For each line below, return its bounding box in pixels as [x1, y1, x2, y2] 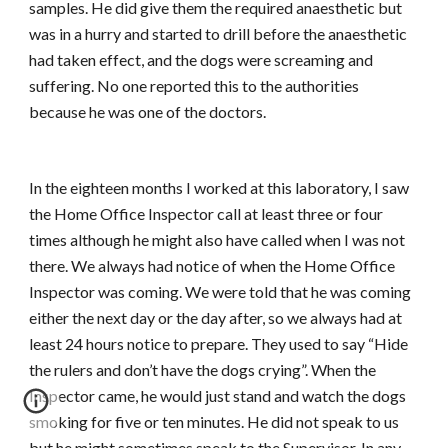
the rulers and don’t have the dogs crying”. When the [29, 360, 377, 379]
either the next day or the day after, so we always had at [29, 308, 403, 327]
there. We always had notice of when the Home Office [29, 256, 396, 275]
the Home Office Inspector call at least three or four [29, 204, 384, 223]
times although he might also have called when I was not [29, 230, 406, 249]
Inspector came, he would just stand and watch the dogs [29, 386, 407, 405]
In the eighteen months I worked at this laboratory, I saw [29, 178, 410, 197]
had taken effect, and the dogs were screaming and [29, 50, 374, 69]
